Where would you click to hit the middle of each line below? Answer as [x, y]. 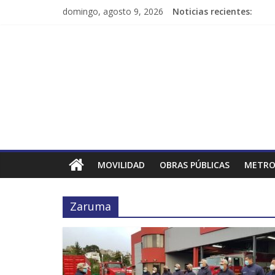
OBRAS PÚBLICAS [195, 165]
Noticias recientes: [212, 11]
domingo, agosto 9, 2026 [113, 11]
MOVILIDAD [121, 165]
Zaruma [91, 206]
